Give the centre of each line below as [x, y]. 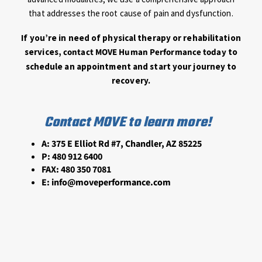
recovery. [131, 81]
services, [44, 52]
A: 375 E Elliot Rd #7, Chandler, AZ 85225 [122, 144]
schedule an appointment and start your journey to [131, 67]
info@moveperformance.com [111, 182]
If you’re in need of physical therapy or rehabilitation [131, 38]
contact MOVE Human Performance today [145, 53]
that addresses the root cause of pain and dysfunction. [131, 13]
